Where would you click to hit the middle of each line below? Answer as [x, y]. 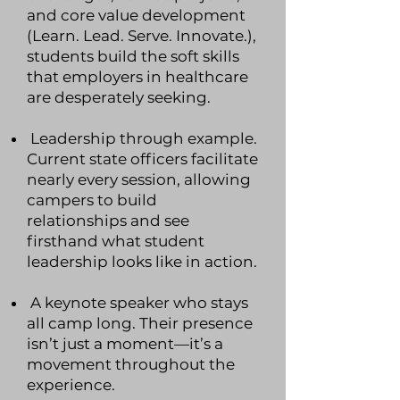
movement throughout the [131, 364]
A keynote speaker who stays [137, 303]
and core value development [136, 15]
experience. [71, 385]
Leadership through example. [142, 138]
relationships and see [108, 221]
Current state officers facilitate [142, 159]
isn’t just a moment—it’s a [125, 344]
